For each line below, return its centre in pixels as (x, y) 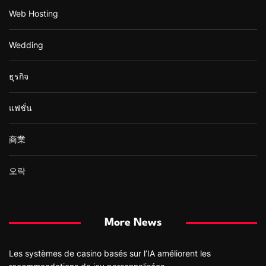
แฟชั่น (20, 107)
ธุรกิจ (19, 76)
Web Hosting (34, 13)
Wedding (26, 45)
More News (133, 222)
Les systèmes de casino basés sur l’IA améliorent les (110, 253)
